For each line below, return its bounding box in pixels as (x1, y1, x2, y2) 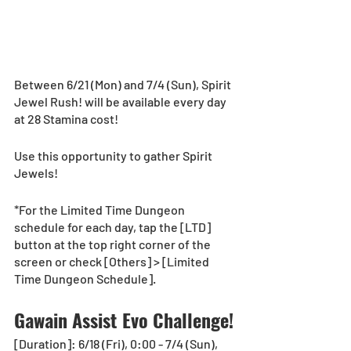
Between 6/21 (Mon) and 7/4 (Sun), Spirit (14, 76, 233, 92)
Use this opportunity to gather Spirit (14, 147, 215, 163)
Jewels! (14, 165, 60, 180)
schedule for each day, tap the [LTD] (14, 219, 213, 234)
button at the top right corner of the (14, 236, 213, 251)
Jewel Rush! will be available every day (14, 93, 229, 109)
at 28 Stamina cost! (14, 110, 121, 126)
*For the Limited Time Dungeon (14, 201, 187, 217)
